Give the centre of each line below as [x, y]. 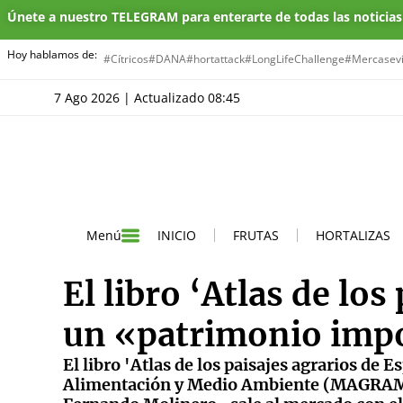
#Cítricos [126, 59]
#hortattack [215, 59]
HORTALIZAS [353, 235]
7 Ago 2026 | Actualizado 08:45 [151, 98]
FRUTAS [256, 235]
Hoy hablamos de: [52, 54]
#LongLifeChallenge [295, 59]
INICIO [177, 235]
